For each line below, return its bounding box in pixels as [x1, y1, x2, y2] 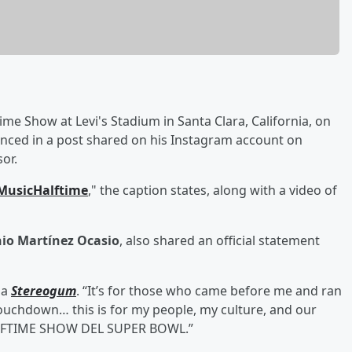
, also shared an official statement [119, 231, 320, 249]
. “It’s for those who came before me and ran [76, 281, 342, 299]
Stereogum [11, 281, 76, 299]
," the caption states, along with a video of [88, 181, 337, 199]
